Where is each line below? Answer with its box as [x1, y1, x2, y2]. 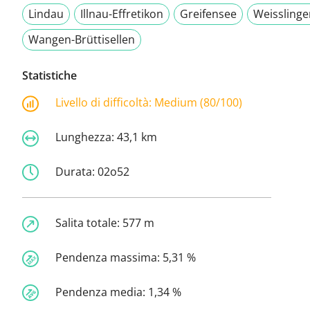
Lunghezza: [55, 129, 117, 145]
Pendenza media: [55, 284, 148, 300]
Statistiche [22, 68, 77, 84]
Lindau [28, 6, 64, 22]
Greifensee [180, 6, 237, 22]
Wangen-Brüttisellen [28, 32, 135, 48]
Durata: [55, 163, 98, 179]
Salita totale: [55, 215, 122, 231]
